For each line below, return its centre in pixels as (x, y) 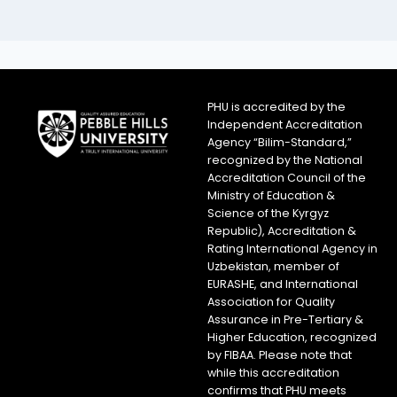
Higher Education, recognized (292, 337)
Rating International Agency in (292, 248)
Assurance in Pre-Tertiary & (285, 319)
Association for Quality (271, 301)
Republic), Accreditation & (282, 230)
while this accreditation (273, 372)
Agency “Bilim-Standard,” (280, 142)
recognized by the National (285, 160)
